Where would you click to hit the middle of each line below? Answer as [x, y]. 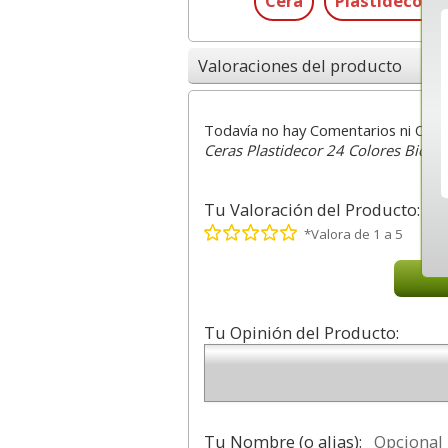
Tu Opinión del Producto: [301, 333]
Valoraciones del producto [299, 65]
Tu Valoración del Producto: [311, 210]
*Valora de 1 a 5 [353, 234]
